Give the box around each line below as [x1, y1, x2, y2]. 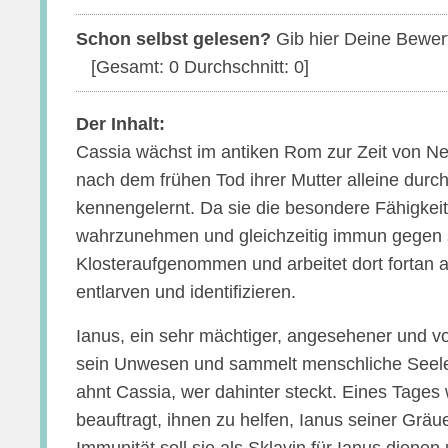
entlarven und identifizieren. [76, 282, 297, 302]
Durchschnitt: [179, 57, 295, 77]
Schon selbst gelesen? [76, 29, 272, 49]
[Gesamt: [91, 57, 170, 77]
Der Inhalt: [76, 114, 166, 134]
